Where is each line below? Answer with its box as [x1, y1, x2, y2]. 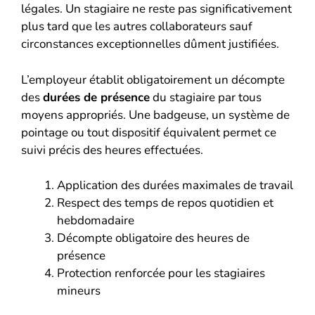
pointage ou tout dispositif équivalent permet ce [21, 124, 276, 141]
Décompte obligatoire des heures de [57, 230, 250, 246]
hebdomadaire [57, 212, 134, 229]
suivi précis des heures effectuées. [21, 141, 203, 158]
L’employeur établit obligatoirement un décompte [21, 71, 285, 88]
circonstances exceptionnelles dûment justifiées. [21, 36, 279, 52]
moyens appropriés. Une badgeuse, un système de [21, 106, 290, 123]
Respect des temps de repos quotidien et [57, 195, 274, 211]
